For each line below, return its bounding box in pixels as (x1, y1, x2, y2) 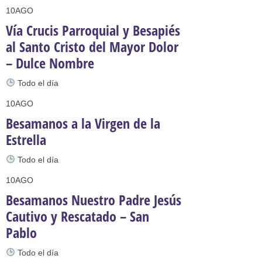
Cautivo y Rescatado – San (6, 206, 149, 226)
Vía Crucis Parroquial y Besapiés (6, 20, 180, 40)
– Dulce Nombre (6, 53, 94, 73)
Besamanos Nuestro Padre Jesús (6, 190, 181, 209)
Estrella (6, 130, 46, 149)
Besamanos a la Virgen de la (6, 113, 160, 133)
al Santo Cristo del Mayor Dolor (6, 37, 178, 56)
